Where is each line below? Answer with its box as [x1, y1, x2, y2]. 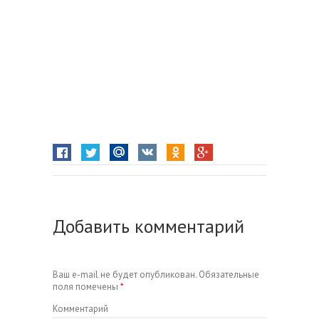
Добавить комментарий [53, 214, 244, 239]
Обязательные [197, 268, 259, 281]
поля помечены [53, 280, 120, 293]
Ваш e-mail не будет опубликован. [53, 268, 197, 281]
